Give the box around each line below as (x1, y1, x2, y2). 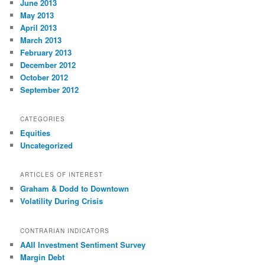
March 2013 (20, 34, 62, 46)
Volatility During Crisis (20, 195, 104, 207)
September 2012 (20, 83, 79, 95)
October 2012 (20, 71, 69, 83)
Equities (20, 127, 51, 139)
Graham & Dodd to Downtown (20, 183, 130, 195)
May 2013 (20, 9, 54, 21)
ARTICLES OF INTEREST (20, 170, 104, 179)
